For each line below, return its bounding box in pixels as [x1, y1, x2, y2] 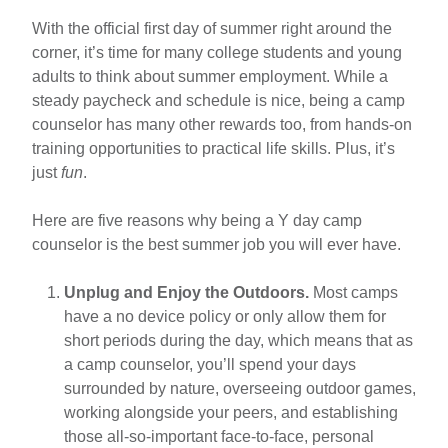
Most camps [309, 283, 398, 301]
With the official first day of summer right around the [32, 19, 392, 37]
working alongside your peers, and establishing [64, 403, 398, 421]
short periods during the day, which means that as [64, 331, 413, 349]
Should [15, 90, 66, 108]
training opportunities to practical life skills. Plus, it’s [32, 139, 395, 157]
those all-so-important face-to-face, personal [64, 427, 374, 445]
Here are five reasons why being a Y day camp [32, 211, 362, 229]
